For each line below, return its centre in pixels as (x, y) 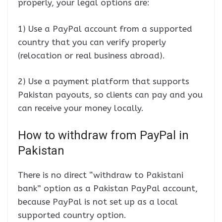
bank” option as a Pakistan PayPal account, (108, 188)
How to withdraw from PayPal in (103, 135)
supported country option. (72, 215)
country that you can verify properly (92, 42)
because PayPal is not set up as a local (98, 201)
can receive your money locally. (81, 108)
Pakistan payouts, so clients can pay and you (110, 95)
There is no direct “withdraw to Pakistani (101, 175)
